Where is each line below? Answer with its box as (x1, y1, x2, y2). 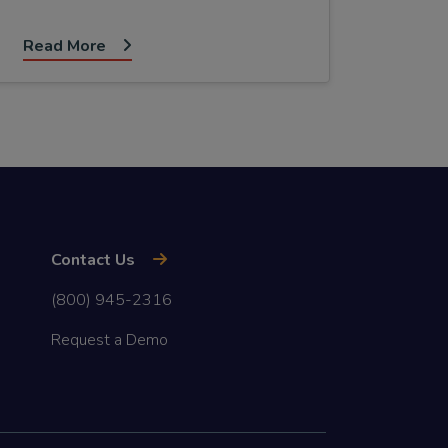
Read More (23, 35, 106, 58)
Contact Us (51, 248, 135, 271)
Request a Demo (51, 328, 168, 351)
